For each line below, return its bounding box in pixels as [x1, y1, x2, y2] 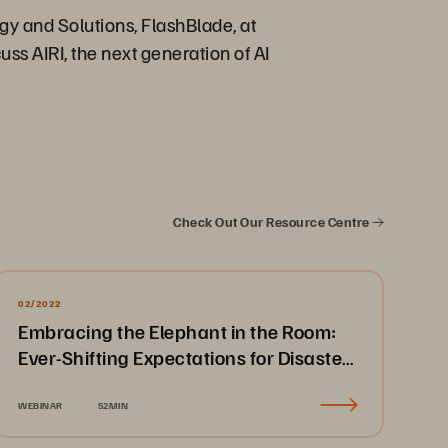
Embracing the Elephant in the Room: [18, 318, 337, 344]
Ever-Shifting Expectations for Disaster [18, 344, 350, 370]
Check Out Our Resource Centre [173, 213, 372, 230]
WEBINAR [18, 399, 63, 411]
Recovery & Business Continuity [18, 370, 289, 396]
